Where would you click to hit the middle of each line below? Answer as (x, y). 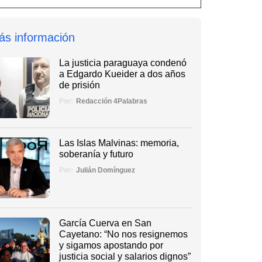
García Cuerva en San (105, 223)
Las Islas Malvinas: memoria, (119, 143)
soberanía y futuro (96, 154)
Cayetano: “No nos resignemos (123, 234)
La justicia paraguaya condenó (123, 63)
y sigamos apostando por (111, 245)
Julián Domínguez (105, 170)
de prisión (79, 85)
